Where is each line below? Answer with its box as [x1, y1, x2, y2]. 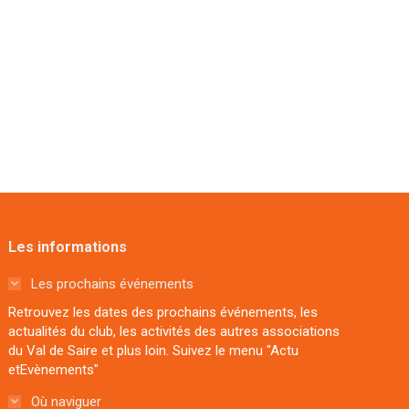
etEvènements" [8, 361, 100, 378]
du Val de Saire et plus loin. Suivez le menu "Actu [8, 341, 299, 359]
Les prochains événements [31, 275, 194, 292]
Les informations [8, 237, 128, 256]
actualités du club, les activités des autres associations [8, 322, 341, 340]
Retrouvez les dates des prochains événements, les [8, 303, 319, 320]
